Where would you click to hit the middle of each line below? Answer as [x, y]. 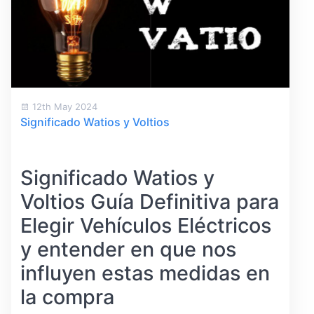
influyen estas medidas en [145, 273]
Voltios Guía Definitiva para [149, 202]
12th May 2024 [63, 107]
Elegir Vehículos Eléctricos [145, 226]
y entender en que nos [128, 250]
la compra [67, 297]
